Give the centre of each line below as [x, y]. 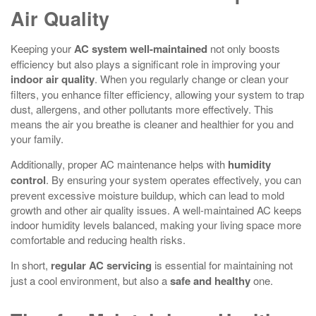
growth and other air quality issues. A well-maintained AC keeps [156, 210]
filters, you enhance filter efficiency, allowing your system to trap [157, 94]
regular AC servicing [101, 265]
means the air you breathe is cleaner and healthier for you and [152, 124]
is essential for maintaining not [222, 265]
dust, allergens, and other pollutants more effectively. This [142, 109]
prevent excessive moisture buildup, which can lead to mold [147, 195]
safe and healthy [210, 281]
